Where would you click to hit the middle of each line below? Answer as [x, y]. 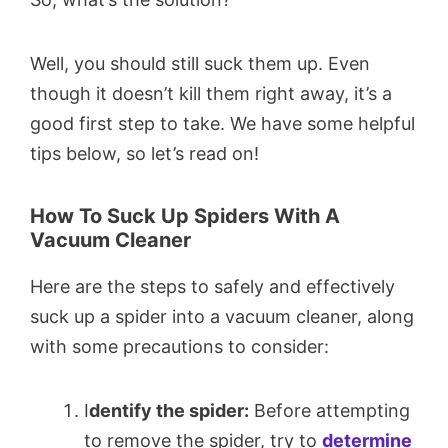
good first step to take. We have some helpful [222, 124]
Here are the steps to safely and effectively [212, 286]
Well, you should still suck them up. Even [200, 64]
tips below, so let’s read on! [144, 154]
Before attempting [329, 410]
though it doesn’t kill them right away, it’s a [211, 94]
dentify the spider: [169, 410]
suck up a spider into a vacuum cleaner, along [222, 316]
